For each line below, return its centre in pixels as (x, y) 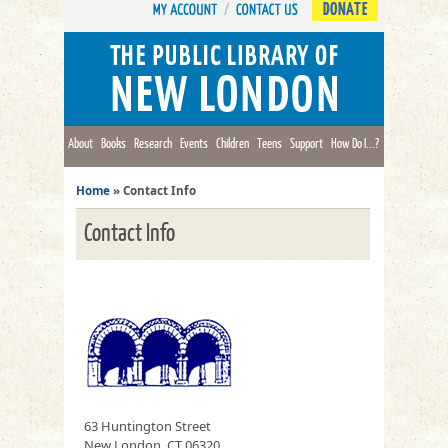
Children (232, 143)
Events (194, 143)
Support (306, 143)
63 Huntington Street (147, 426)
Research (153, 143)
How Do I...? (355, 143)
